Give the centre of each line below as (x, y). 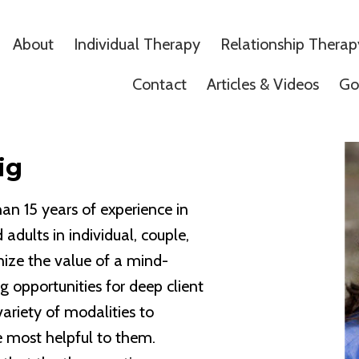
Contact (159, 84)
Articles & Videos (263, 84)
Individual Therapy (137, 44)
